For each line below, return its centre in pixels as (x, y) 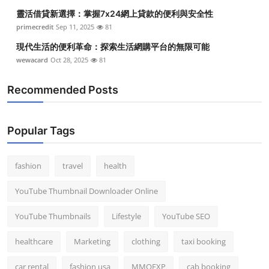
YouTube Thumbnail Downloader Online (86, 191)
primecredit (35, 26)
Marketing (92, 241)
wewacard (32, 59)
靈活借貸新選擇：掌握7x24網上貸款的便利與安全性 (115, 13)
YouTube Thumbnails (53, 216)
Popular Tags (41, 130)
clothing (146, 241)
